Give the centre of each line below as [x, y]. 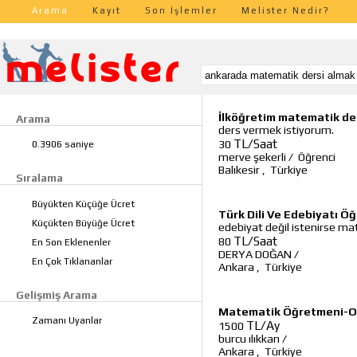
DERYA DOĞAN [255, 254]
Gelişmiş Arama [57, 294]
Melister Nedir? [286, 10]
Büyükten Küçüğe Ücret [83, 204]
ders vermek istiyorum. [276, 130]
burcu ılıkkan [249, 339]
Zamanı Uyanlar [67, 321]
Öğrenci [317, 157]
